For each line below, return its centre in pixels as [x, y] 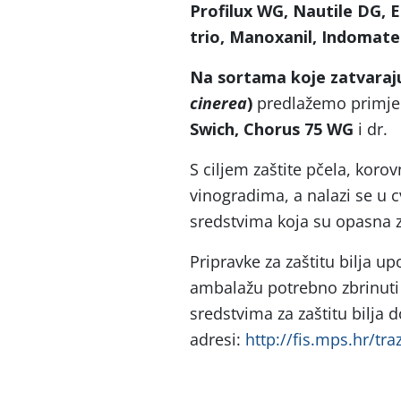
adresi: [218, 339]
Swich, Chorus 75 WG [272, 129]
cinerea [218, 103]
